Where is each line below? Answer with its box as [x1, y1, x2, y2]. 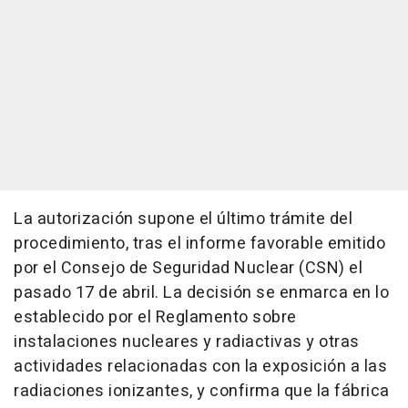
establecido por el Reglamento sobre [14, 305, 297, 330]
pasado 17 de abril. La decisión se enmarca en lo [14, 280, 389, 305]
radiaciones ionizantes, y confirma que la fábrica [14, 379, 390, 403]
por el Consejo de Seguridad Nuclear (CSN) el [14, 256, 362, 280]
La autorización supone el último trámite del [14, 207, 352, 231]
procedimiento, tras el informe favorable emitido [14, 231, 385, 256]
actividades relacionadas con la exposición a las [14, 354, 387, 379]
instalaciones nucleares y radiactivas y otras [14, 330, 360, 354]
